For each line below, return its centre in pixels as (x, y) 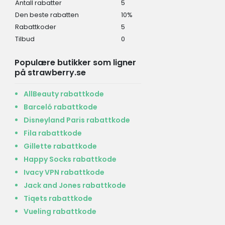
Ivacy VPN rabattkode (64, 172)
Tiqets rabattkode (58, 198)
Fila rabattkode (52, 133)
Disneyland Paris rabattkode (77, 120)
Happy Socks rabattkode (70, 159)
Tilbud (25, 39)
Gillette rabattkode (60, 146)
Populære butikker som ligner (75, 62)
